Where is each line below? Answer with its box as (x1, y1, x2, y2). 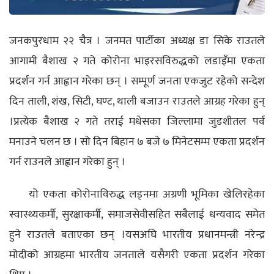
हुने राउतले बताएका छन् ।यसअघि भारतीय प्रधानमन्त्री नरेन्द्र (9, 226, 265, 245)
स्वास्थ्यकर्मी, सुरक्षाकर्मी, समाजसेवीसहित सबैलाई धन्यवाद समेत (9, 206, 265, 224)
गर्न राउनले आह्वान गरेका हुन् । (9, 153, 125, 172)
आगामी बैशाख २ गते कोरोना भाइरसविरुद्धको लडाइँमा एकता (9, 52, 265, 71)
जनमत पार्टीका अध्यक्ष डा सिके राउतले (100, 32, 265, 51)
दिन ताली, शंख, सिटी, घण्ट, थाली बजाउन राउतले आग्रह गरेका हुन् (9, 92, 265, 111)
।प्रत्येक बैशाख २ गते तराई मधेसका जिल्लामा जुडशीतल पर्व (9, 113, 265, 131)
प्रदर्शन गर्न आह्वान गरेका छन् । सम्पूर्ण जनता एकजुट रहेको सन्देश (9, 72, 265, 91)
